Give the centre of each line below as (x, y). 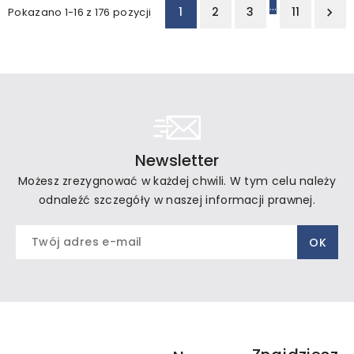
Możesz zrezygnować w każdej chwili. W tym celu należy (177, 181)
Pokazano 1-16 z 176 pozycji (80, 13)
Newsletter (177, 161)
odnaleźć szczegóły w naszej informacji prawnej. (177, 200)
